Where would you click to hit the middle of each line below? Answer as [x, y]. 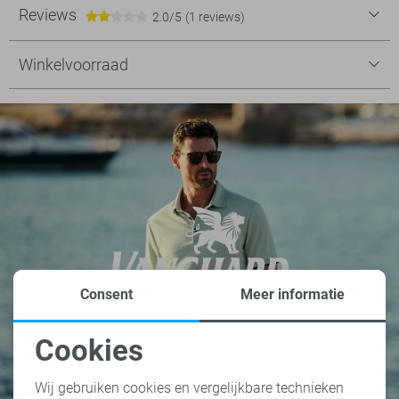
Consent [106, 294]
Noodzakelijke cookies [129, 366]
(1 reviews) [215, 16]
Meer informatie [293, 294]
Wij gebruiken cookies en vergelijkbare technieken [189, 388]
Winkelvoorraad [73, 64]
